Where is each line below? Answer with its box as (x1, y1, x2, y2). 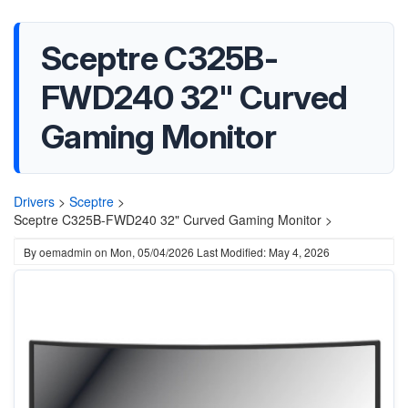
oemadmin (39, 244, 92, 260)
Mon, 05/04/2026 (110, 244, 194, 260)
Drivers (14, 192, 55, 210)
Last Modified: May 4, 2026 (197, 244, 330, 260)
